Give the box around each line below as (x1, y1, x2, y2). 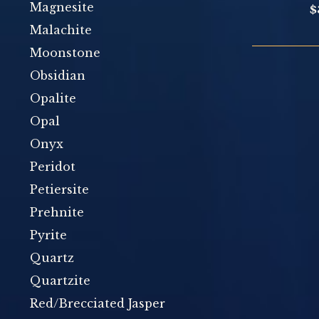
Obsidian (30, 68, 85, 83)
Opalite (30, 91, 76, 105)
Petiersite (30, 182, 89, 197)
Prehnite (30, 205, 84, 219)
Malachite (30, 23, 92, 37)
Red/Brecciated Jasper (30, 296, 165, 310)
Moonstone (30, 46, 100, 60)
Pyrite (30, 228, 67, 242)
